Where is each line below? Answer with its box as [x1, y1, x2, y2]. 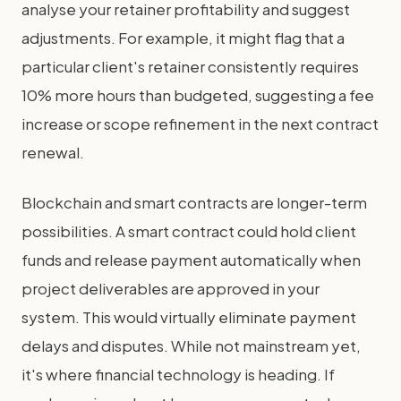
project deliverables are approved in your [21, 278, 320, 298]
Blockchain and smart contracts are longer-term [21, 192, 367, 212]
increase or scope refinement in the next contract [21, 114, 379, 133]
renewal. [21, 142, 84, 162]
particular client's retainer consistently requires [21, 56, 359, 76]
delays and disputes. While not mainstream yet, [21, 336, 361, 355]
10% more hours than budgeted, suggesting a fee [21, 85, 374, 105]
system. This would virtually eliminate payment [21, 307, 356, 327]
